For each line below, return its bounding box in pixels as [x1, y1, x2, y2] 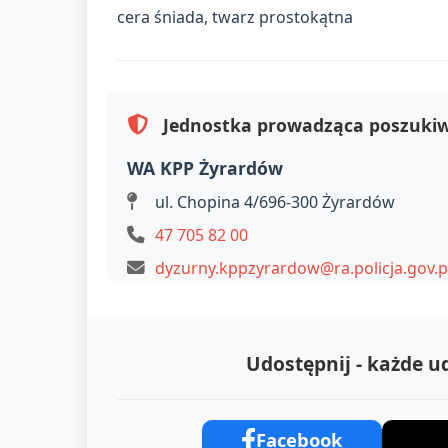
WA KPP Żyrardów [127, 155, 283, 180]
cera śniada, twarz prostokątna [117, 5, 353, 28]
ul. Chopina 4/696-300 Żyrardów [151, 190, 395, 213]
